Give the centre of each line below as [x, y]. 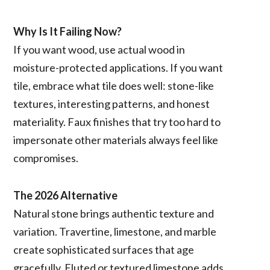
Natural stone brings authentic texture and [114, 213]
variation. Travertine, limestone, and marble [115, 231]
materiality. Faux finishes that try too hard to [117, 121]
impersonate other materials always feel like [116, 140]
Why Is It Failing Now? [68, 31]
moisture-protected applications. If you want [118, 67]
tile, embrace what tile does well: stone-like [114, 85]
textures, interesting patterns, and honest [112, 103]
